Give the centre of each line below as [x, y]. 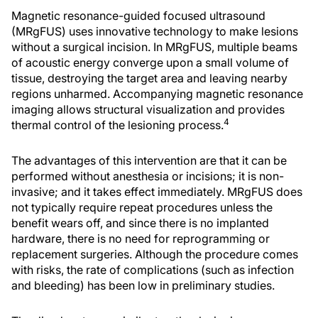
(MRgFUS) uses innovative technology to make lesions [155, 32]
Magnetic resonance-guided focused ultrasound [138, 16]
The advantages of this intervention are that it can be [149, 161]
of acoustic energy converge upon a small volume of [150, 63]
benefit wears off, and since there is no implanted [140, 223]
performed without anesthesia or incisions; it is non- [148, 176]
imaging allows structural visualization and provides [148, 110]
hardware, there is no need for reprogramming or [141, 239]
